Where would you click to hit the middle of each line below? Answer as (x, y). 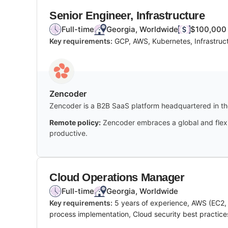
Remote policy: (75, 122)
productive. (68, 133)
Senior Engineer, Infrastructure (127, 15)
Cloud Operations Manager (117, 177)
